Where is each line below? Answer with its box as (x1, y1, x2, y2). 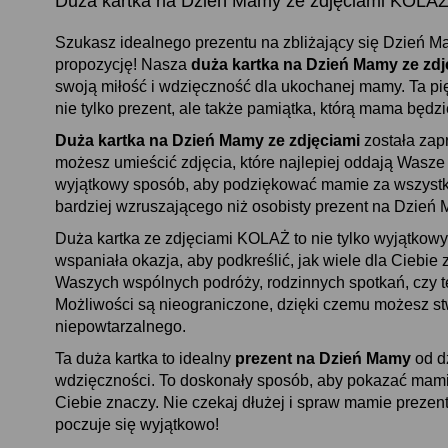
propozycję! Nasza (55, 56, 191, 73)
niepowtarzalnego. (55, 318, 186, 335)
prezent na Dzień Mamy (235, 350, 411, 367)
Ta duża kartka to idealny (55, 350, 235, 367)
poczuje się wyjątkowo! (55, 416, 219, 433)
